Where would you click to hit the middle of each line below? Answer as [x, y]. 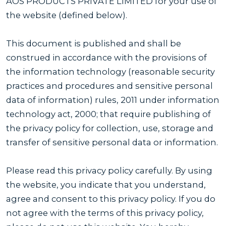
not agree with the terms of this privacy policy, [105, 213]
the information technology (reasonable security [110, 71]
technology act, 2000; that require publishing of [108, 114]
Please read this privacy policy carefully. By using [109, 170]
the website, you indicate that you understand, [106, 184]
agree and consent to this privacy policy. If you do [111, 199]
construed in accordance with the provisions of [106, 57]
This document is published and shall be [94, 43]
